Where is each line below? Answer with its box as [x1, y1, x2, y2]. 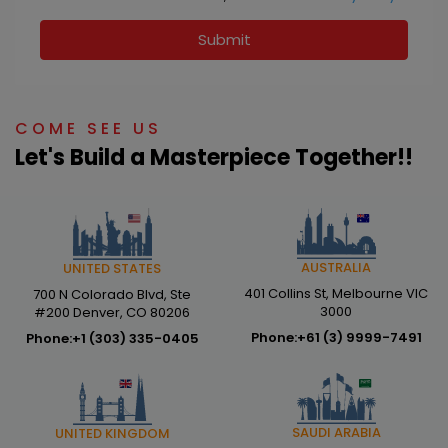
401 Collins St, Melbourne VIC [244, 284, 428, 304]
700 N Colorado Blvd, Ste [33, 284, 191, 304]
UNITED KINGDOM [54, 423, 170, 443]
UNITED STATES [63, 258, 161, 278]
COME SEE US [15, 116, 162, 140]
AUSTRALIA [301, 258, 371, 278]
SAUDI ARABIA [291, 423, 381, 443]
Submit [197, 29, 251, 50]
